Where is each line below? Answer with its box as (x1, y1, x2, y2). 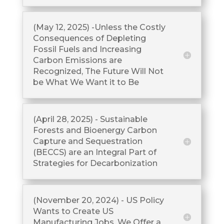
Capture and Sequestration (32, 136, 142, 146)
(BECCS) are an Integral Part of (32, 147, 156, 157)
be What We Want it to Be (32, 77, 139, 87)
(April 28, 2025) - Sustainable (32, 114, 147, 124)
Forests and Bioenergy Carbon (32, 125, 157, 135)
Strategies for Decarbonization (32, 158, 157, 168)
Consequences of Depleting (32, 33, 146, 43)
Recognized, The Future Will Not (32, 66, 163, 76)
